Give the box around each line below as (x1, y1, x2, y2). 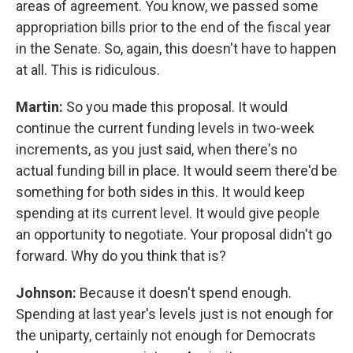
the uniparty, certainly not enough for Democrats (16, 327, 316, 344)
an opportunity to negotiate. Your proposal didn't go (16, 226, 332, 243)
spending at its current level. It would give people (16, 205, 320, 221)
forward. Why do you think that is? (16, 247, 226, 264)
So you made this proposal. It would (66, 98, 288, 115)
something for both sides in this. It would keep (16, 184, 305, 200)
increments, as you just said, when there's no (16, 141, 297, 158)
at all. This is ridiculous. (16, 61, 160, 78)
